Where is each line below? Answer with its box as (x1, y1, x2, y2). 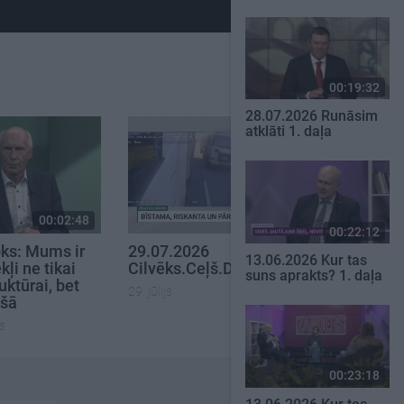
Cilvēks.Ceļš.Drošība (128, 259, 279, 279)
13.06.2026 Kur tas (245, 252, 367, 270)
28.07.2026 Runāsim (245, 107, 378, 125)
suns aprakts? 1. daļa (245, 267, 382, 285)
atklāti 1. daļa (245, 123, 332, 141)
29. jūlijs (128, 283, 172, 298)
